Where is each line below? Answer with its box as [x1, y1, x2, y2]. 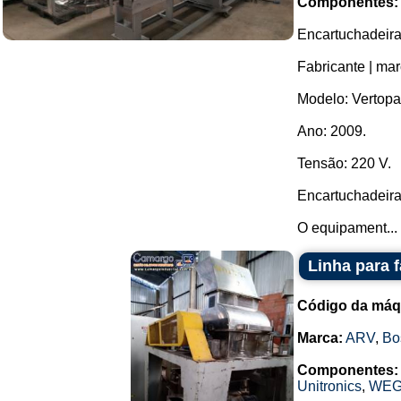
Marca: [297, 330, 343, 346]
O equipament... [297, 220, 397, 235]
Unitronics [297, 379, 362, 394]
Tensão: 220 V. [297, 156, 391, 171]
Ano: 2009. [297, 124, 366, 139]
